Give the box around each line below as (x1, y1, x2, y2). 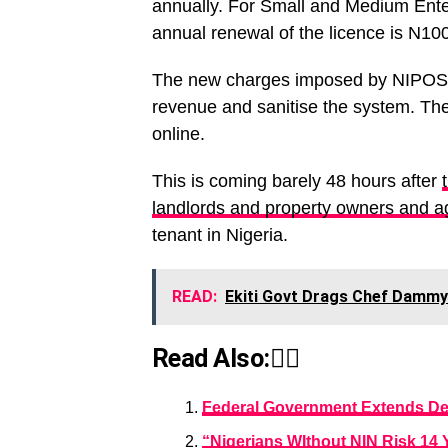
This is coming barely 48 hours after (152, 171, 442, 191)
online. (152, 124, 205, 144)
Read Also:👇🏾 (152, 343, 300, 373)
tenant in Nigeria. (152, 225, 288, 245)
